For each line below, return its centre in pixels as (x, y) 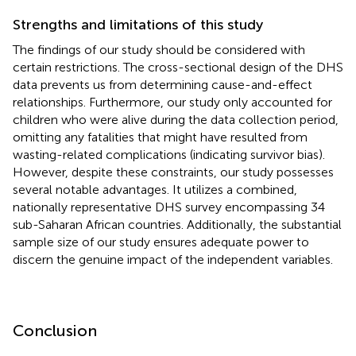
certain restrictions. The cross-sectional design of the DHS (178, 67)
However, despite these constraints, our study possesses (173, 172)
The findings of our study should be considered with (159, 49)
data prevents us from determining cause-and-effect (163, 84)
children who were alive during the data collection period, (176, 119)
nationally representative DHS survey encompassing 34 (169, 207)
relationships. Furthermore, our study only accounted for (172, 102)
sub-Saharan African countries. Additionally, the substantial (177, 224)
